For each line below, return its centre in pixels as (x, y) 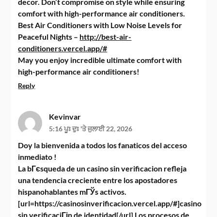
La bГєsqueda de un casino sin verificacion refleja (102, 168)
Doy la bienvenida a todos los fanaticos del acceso (103, 145)
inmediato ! (38, 157)
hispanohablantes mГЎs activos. (72, 192)
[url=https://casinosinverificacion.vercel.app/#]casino (110, 203)
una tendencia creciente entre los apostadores (98, 180)
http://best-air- (106, 37)
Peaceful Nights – (49, 37)
